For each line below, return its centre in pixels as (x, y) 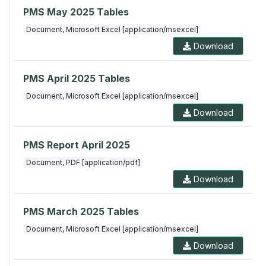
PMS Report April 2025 (77, 145)
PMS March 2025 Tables (81, 212)
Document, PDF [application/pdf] (83, 163)
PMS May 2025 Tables (76, 12)
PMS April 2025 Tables (77, 79)
